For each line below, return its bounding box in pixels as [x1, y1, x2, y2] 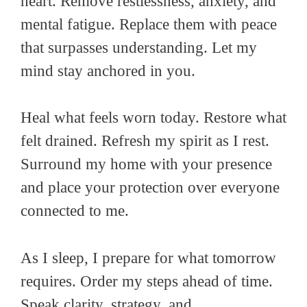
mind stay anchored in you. [21, 62, 195, 79]
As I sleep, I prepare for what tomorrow [21, 249, 276, 267]
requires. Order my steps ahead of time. [21, 272, 273, 290]
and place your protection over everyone [21, 179, 280, 197]
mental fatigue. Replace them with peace [21, 15, 277, 33]
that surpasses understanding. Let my [21, 38, 257, 56]
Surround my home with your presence [21, 156, 272, 173]
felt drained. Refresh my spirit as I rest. [21, 132, 269, 150]
